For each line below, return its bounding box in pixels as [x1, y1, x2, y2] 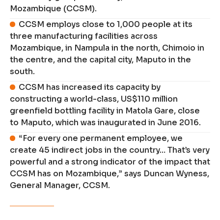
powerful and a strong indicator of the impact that [10, 157, 210, 167]
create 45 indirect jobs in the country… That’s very [10, 145, 210, 156]
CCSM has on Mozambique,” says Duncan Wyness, [10, 168, 209, 179]
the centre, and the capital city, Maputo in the [10, 55, 191, 65]
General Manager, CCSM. [10, 180, 110, 191]
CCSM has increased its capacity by [19, 82, 161, 93]
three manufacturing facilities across [10, 31, 158, 42]
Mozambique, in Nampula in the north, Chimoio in [10, 43, 204, 54]
